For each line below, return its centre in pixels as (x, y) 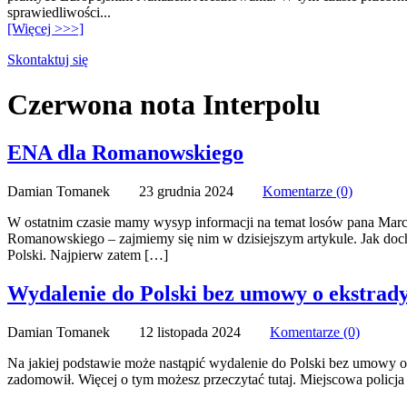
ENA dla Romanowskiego (125, 153)
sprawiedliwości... (59, 13)
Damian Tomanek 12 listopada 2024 (139, 332)
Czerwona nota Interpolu (164, 104)
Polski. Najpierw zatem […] (88, 255)
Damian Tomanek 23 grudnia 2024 (135, 192)
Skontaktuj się (48, 60)
